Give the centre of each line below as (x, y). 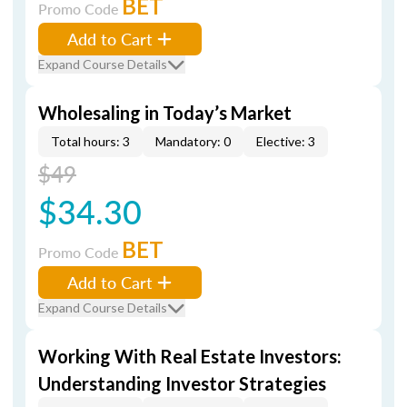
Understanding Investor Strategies (182, 383)
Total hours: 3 (90, 141)
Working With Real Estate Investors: (190, 356)
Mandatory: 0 (193, 141)
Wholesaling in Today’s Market (165, 113)
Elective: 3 (286, 141)
